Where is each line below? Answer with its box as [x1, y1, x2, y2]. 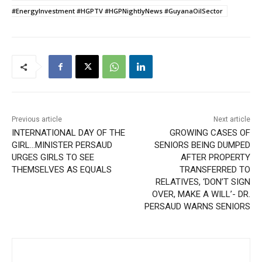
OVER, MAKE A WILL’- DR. [151, 189, 250, 200]
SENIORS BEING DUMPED [154, 140, 250, 151]
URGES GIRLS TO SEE [12, 152, 94, 163]
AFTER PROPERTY [180, 152, 250, 163]
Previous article [12, 115, 62, 124]
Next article [213, 115, 250, 124]
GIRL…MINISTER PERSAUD [12, 140, 112, 151]
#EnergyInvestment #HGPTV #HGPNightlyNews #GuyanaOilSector [12, 6, 223, 16]
